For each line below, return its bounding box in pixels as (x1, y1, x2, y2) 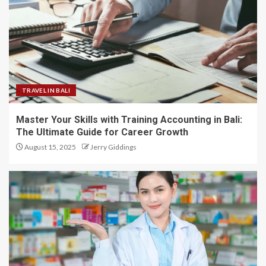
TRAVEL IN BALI (22, 87, 70, 94)
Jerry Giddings (90, 142, 137, 151)
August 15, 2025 (23, 142, 76, 151)
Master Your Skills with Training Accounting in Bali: (16, 114, 242, 125)
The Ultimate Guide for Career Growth (16, 126, 188, 138)
